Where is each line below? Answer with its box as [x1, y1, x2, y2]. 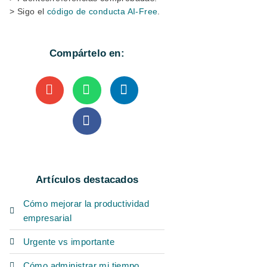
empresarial [23, 212, 72, 223]
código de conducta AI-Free [47, 7, 158, 17]
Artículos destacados [36, 173, 138, 185]
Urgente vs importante [23, 236, 114, 247]
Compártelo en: [49, 48, 125, 60]
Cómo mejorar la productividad [23, 198, 150, 209]
